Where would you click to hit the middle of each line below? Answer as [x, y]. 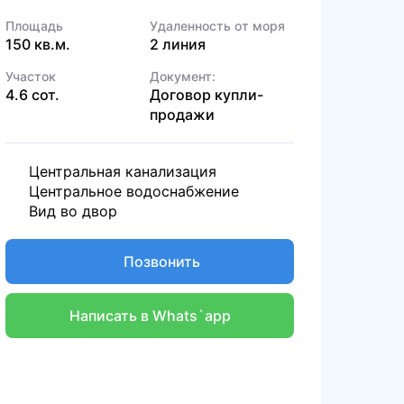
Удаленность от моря [217, 26]
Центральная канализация [123, 171]
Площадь [34, 26]
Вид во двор [73, 211]
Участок [31, 76]
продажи [182, 115]
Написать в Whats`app [150, 315]
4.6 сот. [32, 95]
